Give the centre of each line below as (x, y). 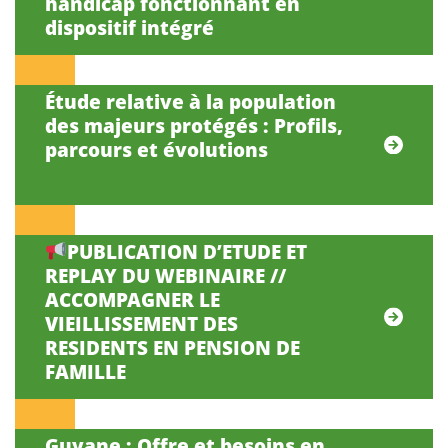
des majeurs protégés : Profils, (194, 125)
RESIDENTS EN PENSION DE (172, 347)
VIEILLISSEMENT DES (141, 323)
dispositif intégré (129, 27)
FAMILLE (85, 371)
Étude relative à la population (190, 101)
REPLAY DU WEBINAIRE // (165, 275)
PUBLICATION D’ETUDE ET (186, 251)
